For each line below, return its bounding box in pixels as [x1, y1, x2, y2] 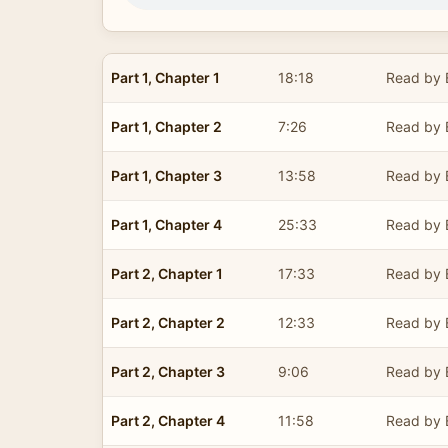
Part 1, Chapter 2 [111, 117, 222, 135]
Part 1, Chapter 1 [111, 68, 220, 86]
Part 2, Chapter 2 [111, 313, 225, 331]
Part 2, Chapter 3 [111, 362, 225, 380]
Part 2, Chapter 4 [111, 411, 225, 429]
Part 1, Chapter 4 [111, 215, 222, 233]
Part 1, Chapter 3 [111, 166, 222, 184]
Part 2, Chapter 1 [111, 264, 223, 282]
